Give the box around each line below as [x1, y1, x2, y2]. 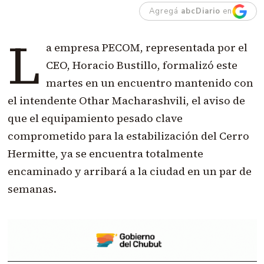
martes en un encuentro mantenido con [45, 75, 253, 91]
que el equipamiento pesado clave [7, 111, 183, 126]
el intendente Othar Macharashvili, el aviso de [7, 93, 245, 108]
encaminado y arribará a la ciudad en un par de [7, 164, 252, 179]
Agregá [148, 6, 181, 17]
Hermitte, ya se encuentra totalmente [7, 146, 203, 161]
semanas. [7, 181, 57, 197]
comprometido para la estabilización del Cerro [7, 128, 249, 144]
